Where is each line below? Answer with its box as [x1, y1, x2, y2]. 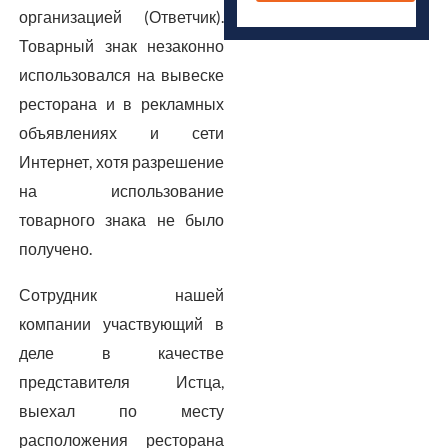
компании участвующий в [19, 314, 224, 334]
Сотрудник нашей [19, 285, 224, 305]
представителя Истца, [19, 372, 224, 392]
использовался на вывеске [19, 65, 224, 85]
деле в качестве [19, 343, 224, 363]
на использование [19, 181, 224, 201]
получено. [19, 239, 93, 259]
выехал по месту [19, 401, 224, 421]
